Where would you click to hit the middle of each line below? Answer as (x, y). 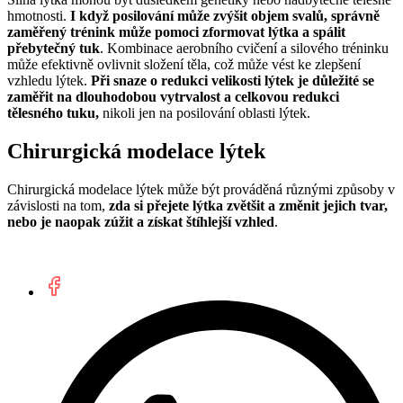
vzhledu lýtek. (49, 80)
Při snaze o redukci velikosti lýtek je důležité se (233, 80)
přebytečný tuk (54, 48)
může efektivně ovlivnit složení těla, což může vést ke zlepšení (184, 64)
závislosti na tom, (58, 205)
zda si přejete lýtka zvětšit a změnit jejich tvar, (248, 205)
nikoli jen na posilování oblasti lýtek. (206, 112)
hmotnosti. (39, 15)
